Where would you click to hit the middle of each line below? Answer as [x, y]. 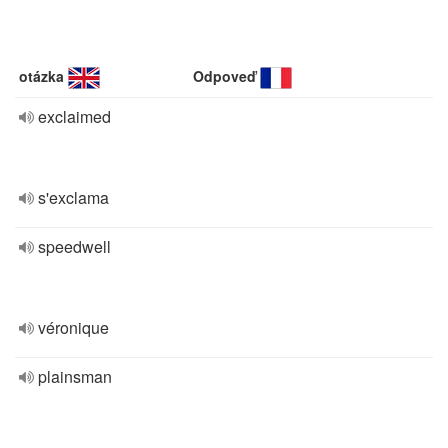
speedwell [74, 246]
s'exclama [73, 197]
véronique [73, 327]
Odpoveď [225, 76]
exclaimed [74, 116]
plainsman [75, 376]
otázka [41, 76]
